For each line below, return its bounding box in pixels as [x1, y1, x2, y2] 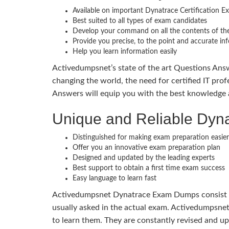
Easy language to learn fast [73, 174, 156, 182]
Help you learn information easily [73, 48, 177, 55]
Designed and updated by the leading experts [73, 154, 215, 162]
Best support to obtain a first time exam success [73, 164, 225, 172]
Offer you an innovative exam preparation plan [73, 144, 220, 151]
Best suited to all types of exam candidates [73, 17, 207, 25]
